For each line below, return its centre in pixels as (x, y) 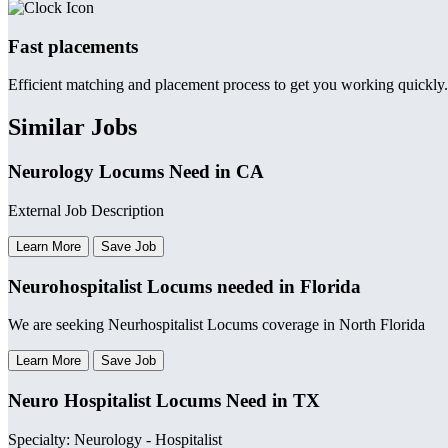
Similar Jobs (72, 127)
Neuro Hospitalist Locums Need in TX (164, 401)
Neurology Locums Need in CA (136, 172)
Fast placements (73, 46)
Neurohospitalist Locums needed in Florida (184, 286)
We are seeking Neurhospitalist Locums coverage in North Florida (216, 325)
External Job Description (86, 210)
